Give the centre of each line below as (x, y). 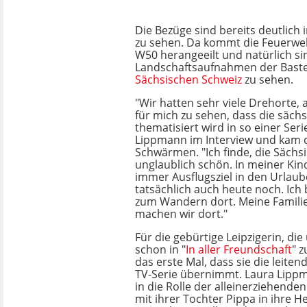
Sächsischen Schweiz (188, 79)
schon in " (160, 249)
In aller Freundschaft (239, 249)
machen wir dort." (181, 214)
